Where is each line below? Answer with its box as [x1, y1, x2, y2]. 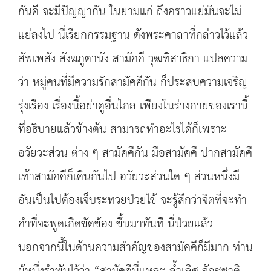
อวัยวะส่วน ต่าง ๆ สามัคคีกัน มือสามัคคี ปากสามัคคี [18, 142, 252, 165]
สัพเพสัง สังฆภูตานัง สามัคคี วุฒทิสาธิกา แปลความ [18, 48, 248, 70]
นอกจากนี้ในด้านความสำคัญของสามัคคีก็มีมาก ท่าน [18, 237, 253, 259]
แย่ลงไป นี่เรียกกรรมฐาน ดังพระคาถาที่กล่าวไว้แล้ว [18, 24, 248, 47]
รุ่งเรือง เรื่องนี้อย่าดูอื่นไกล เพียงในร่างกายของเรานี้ [18, 95, 248, 117]
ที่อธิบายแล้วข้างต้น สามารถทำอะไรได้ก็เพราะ [18, 119, 227, 141]
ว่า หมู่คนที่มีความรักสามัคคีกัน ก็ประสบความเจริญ [18, 71, 247, 94]
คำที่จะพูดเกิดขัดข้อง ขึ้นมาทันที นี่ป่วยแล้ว [18, 213, 213, 235]
